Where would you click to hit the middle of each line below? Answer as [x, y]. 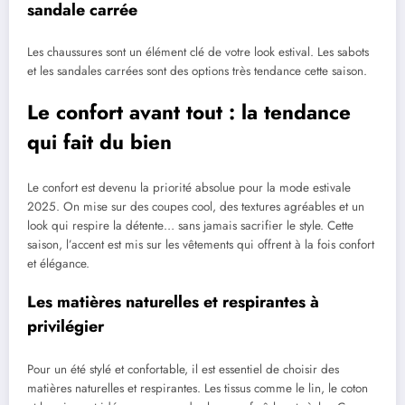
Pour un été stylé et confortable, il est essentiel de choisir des [183, 369]
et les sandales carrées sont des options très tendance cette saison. [197, 71]
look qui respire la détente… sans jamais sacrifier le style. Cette [190, 225]
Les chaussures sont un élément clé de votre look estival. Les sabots [198, 52]
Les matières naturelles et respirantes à [173, 302]
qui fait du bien [99, 142]
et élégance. [58, 263]
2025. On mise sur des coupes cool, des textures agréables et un [196, 206]
